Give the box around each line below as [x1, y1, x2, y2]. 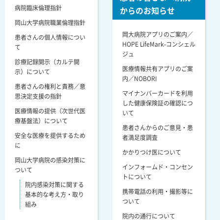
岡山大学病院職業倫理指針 [15, 18, 85, 27]
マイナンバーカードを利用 [122, 88, 193, 98]
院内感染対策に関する [25, 180, 84, 189]
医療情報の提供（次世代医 [15, 106, 85, 115]
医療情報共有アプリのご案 [122, 64, 193, 73]
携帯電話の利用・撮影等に [122, 187, 193, 196]
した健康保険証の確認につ [122, 98, 193, 108]
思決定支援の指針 [15, 91, 62, 101]
